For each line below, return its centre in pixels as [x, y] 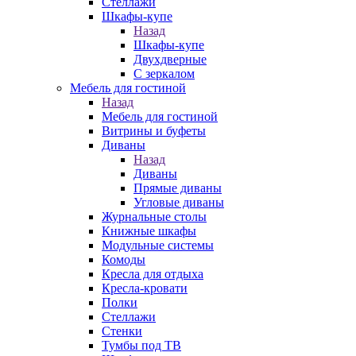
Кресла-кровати [145, 288]
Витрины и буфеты [154, 131]
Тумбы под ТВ [141, 345]
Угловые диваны [179, 202]
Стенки [122, 331]
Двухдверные [170, 59]
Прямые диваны [178, 188]
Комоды [124, 259]
